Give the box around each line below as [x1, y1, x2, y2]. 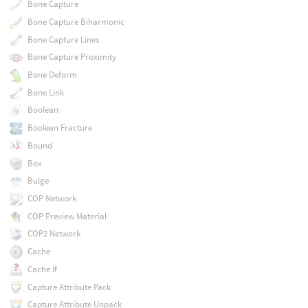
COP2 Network [27, 228, 80, 240]
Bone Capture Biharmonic [27, 15, 124, 27]
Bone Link [27, 86, 64, 98]
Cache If [27, 263, 57, 275]
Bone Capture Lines [27, 33, 99, 45]
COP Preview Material [27, 210, 107, 222]
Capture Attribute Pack [27, 280, 111, 293]
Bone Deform [27, 69, 77, 81]
